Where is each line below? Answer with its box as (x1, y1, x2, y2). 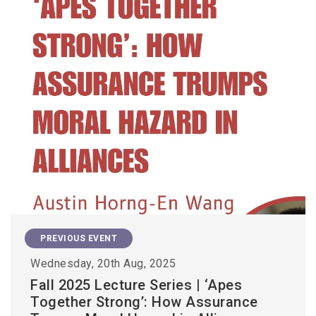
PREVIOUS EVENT (40, 233, 117, 243)
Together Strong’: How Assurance (30, 293, 258, 310)
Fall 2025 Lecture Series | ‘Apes (30, 276, 242, 293)
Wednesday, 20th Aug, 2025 (30, 256, 176, 270)
